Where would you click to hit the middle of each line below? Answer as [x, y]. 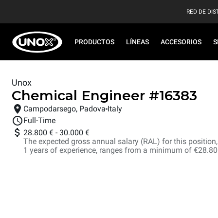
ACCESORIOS [181, 42]
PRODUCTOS [94, 42]
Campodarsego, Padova [64, 109]
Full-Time [39, 120]
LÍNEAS [137, 42]
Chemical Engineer [78, 95]
